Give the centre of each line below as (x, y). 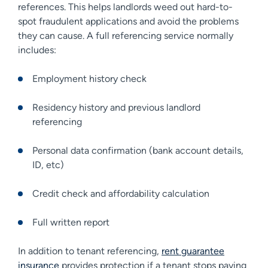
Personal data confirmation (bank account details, (138, 150)
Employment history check (89, 78)
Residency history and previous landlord (116, 107)
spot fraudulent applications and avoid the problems (128, 21)
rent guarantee (193, 251)
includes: (37, 50)
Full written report (71, 222)
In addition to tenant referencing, (90, 251)
